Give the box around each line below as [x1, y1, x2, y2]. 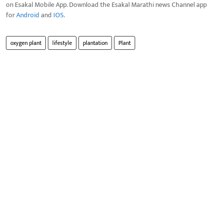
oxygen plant [10, 37, 41, 48]
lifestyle [52, 37, 72, 48]
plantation [83, 37, 108, 48]
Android [16, 9, 39, 21]
